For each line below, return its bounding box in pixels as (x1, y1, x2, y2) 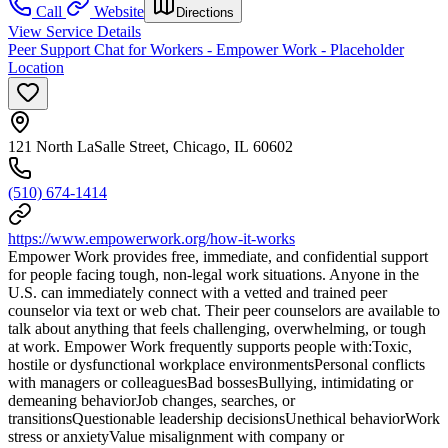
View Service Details (8, 23, 141, 41)
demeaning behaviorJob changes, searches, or (8, 392, 295, 410)
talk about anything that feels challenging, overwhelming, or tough (8, 320, 426, 338)
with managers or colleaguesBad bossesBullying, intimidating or (8, 374, 413, 392)
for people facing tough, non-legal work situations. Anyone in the (8, 266, 419, 284)
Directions (176, 5, 234, 21)
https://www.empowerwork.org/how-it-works (8, 230, 295, 248)
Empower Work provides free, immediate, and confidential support (8, 248, 428, 266)
